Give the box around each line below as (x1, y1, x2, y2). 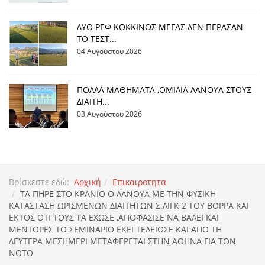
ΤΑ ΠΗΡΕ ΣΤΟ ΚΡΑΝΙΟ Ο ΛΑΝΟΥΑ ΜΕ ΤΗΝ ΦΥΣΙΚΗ (20, 188, 216, 199)
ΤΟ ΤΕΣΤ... (77, 33, 117, 44)
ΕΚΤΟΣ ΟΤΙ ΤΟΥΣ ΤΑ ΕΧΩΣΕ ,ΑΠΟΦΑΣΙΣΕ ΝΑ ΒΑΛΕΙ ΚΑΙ (9, 212, 219, 223)
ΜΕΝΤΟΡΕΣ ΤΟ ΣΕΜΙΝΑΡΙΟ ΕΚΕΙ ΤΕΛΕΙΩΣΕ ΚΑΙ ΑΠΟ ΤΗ (9, 224, 222, 235)
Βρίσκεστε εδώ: (9, 176, 74, 188)
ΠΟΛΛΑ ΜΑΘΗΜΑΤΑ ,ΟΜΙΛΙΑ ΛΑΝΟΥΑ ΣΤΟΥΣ (77, 84, 251, 95)
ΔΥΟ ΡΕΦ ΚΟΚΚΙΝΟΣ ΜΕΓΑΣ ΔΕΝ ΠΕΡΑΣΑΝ (77, 21, 243, 33)
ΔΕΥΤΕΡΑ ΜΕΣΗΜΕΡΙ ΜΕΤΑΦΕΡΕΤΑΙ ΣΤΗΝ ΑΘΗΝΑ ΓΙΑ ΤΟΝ (9, 235, 236, 247)
